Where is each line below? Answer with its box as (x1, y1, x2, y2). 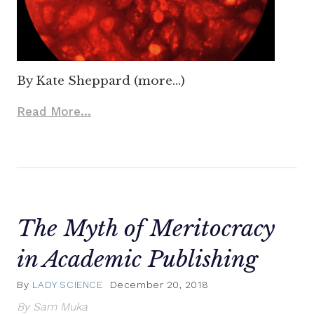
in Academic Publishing (17, 245, 258, 273)
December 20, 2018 (109, 279, 209, 291)
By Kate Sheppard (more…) (17, 73, 185, 88)
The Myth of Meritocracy (17, 214, 275, 243)
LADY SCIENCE (32, 279, 103, 291)
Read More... (17, 104, 91, 118)
